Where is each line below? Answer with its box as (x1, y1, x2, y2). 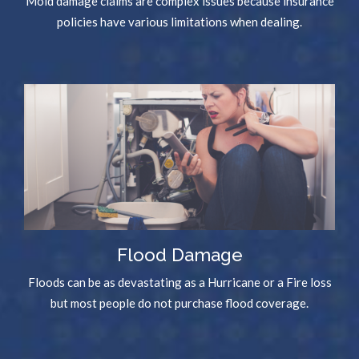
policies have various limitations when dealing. (57, 14, 302, 29)
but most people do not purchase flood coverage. (50, 295, 309, 310)
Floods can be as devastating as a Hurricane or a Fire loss (27, 274, 332, 289)
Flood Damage (116, 244, 243, 265)
